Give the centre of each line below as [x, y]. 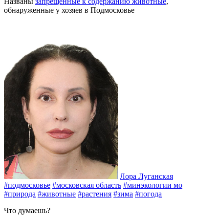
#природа [20, 194]
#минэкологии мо [153, 185]
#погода [148, 194]
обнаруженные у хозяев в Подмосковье [69, 10]
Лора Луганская [146, 176]
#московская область [87, 185]
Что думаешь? [27, 211]
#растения [95, 194]
